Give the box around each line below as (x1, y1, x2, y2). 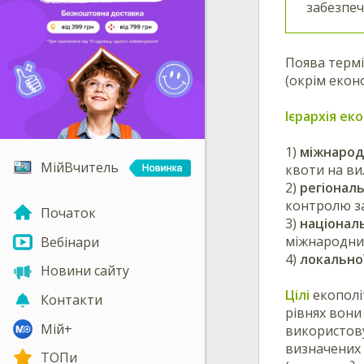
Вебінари (41, 232, 99, 251)
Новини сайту (41, 262, 129, 280)
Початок (41, 203, 96, 222)
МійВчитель (41, 158, 119, 177)
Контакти (41, 290, 102, 309)
